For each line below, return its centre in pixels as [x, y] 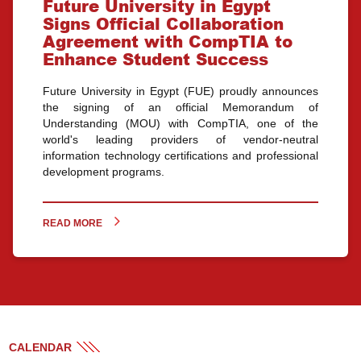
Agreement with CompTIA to [168, 41]
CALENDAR [41, 348]
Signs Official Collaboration [164, 24]
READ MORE [73, 224]
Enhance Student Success [156, 59]
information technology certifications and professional [180, 156]
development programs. [104, 172]
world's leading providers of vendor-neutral [180, 140]
